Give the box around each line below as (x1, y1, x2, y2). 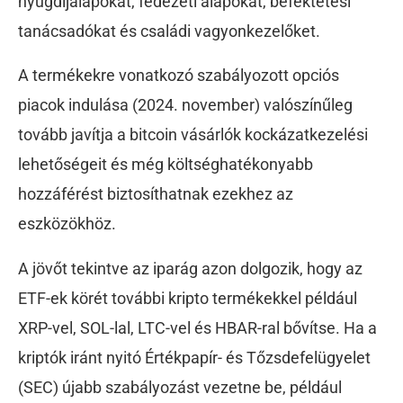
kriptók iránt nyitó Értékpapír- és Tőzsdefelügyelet (18, 347, 371, 367)
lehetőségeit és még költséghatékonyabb (18, 155, 313, 175)
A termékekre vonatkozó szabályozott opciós (18, 66, 339, 85)
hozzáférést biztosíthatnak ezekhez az (18, 184, 293, 204)
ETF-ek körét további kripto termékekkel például (18, 288, 357, 308)
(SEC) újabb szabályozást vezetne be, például (18, 377, 342, 397)
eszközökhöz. (18, 214, 116, 234)
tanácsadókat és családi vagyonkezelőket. (18, 22, 320, 41)
